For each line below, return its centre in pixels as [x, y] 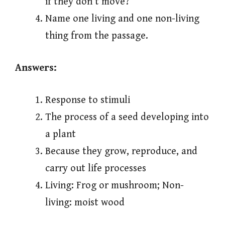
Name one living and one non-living [122, 19]
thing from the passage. [97, 36]
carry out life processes [96, 169]
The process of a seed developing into [127, 118]
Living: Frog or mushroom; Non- [115, 186]
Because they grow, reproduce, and [121, 152]
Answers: [36, 68]
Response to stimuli [88, 100]
